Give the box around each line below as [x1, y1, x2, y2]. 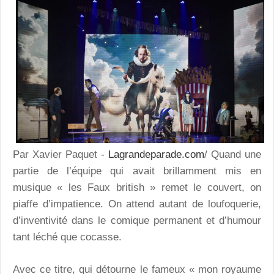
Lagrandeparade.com [105, 149, 204, 161]
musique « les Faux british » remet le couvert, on [13, 182, 261, 194]
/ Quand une [204, 149, 261, 161]
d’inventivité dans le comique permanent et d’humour [13, 215, 261, 227]
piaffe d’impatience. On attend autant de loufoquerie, [13, 198, 261, 210]
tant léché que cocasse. [13, 231, 122, 243]
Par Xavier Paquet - [13, 149, 105, 161]
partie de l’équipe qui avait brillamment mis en [13, 165, 261, 177]
